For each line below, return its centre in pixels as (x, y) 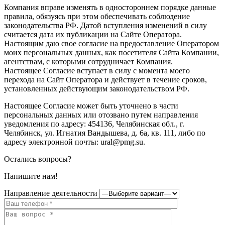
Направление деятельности (51, 193)
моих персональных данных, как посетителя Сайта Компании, (111, 52)
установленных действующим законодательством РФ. (97, 88)
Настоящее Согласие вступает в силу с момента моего (97, 70)
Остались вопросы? (38, 159)
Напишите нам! (31, 176)
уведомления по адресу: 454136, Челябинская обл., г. (94, 124)
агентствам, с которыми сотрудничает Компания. (88, 61)
